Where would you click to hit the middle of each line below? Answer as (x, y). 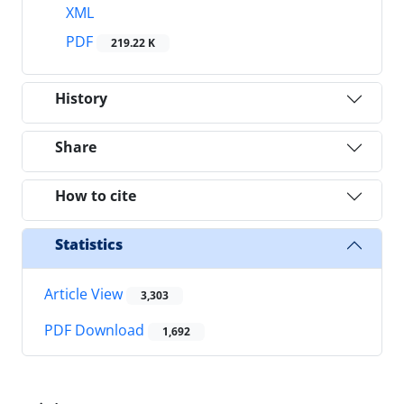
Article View (85, 294)
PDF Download (96, 331)
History (81, 99)
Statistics (89, 245)
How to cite (96, 196)
